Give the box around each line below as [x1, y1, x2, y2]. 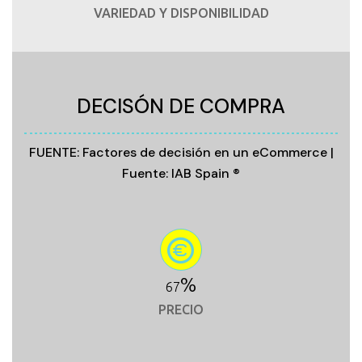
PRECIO [158, 302, 204, 318]
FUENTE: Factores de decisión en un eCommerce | [28, 144, 334, 162]
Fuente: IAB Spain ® [122, 165, 240, 183]
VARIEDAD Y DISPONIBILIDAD [93, 6, 269, 21]
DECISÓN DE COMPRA [77, 93, 285, 120]
